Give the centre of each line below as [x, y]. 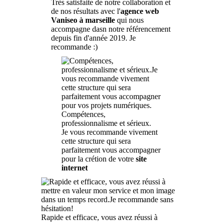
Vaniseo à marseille [83, 20]
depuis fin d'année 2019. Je [93, 38]
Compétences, [83, 114]
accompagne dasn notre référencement [111, 29]
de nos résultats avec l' [85, 11]
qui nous [129, 20]
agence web [139, 11]
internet [75, 168]
